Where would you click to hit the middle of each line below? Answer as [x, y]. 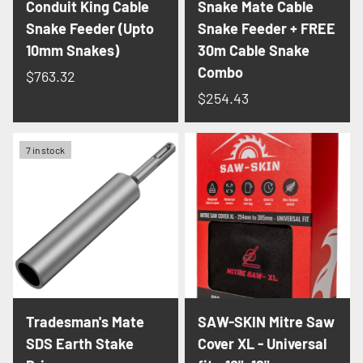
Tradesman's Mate [85, 321]
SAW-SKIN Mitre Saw [266, 321]
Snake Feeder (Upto [90, 29]
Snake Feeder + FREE [267, 29]
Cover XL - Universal [262, 343]
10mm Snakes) [73, 51]
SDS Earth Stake [80, 343]
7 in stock [45, 149]
